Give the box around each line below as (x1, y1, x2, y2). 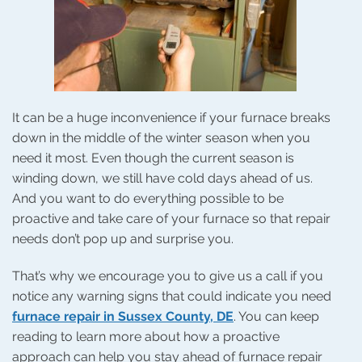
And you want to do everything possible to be (12, 191, 284, 207)
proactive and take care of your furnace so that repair (12, 211, 330, 227)
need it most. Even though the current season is (12, 150, 294, 166)
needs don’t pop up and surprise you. (12, 231, 234, 247)
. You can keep (234, 309, 319, 325)
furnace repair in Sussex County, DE (12, 309, 234, 325)
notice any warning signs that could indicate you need (12, 288, 331, 305)
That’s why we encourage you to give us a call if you (12, 268, 323, 284)
